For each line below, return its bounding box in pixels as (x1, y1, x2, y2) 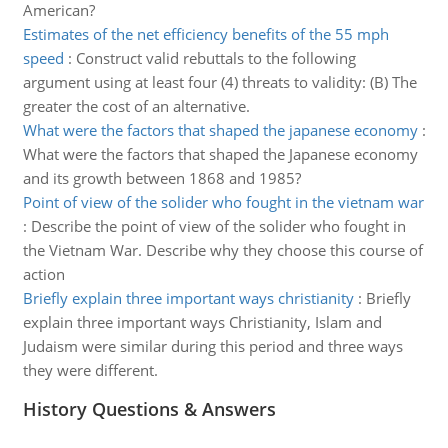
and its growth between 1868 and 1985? (22, 168, 301, 188)
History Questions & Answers (22, 397, 276, 421)
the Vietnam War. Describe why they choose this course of (22, 240, 423, 260)
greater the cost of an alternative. (22, 96, 250, 116)
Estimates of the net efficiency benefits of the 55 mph (22, 24, 389, 44)
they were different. (22, 360, 158, 380)
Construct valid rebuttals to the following (75, 48, 356, 68)
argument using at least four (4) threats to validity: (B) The (22, 72, 417, 92)
